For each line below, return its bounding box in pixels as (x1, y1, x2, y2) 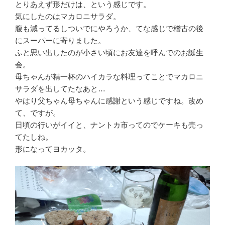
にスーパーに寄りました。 (15, 36, 105, 45)
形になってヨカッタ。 (15, 144, 90, 153)
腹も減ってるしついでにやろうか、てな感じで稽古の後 (15, 24, 203, 33)
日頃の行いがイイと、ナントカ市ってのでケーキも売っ (15, 120, 203, 129)
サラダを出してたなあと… (15, 84, 105, 93)
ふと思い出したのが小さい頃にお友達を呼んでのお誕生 (15, 48, 203, 57)
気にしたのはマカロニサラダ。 (15, 12, 121, 21)
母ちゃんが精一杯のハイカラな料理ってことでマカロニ (15, 72, 203, 81)
